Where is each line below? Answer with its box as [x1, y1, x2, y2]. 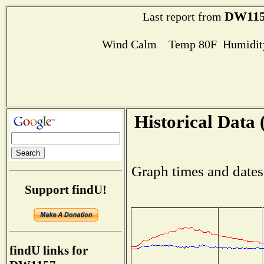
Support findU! [25, 182, 107, 197]
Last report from [142, 10, 225, 23]
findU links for [9, 243, 88, 258]
